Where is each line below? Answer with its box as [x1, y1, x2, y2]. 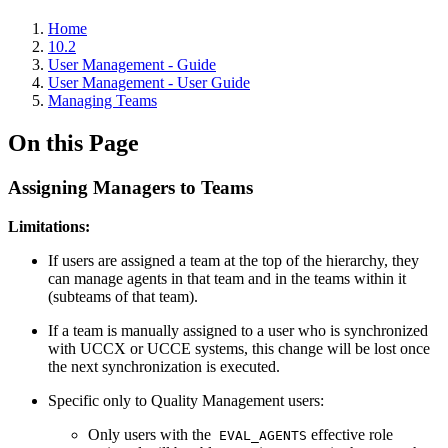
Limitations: [8, 217, 90, 235]
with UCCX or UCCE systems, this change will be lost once [48, 339, 430, 357]
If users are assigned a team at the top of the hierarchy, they [48, 251, 419, 269]
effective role [307, 425, 393, 443]
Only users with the [88, 425, 211, 443]
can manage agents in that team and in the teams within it [48, 269, 406, 287]
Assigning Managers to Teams [8, 176, 253, 198]
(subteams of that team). [48, 287, 198, 305]
